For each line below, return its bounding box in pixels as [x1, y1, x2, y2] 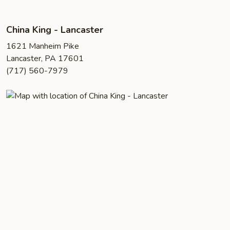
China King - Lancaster [6, 24, 103, 36]
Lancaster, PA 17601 [6, 53, 84, 64]
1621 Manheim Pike [6, 41, 79, 52]
